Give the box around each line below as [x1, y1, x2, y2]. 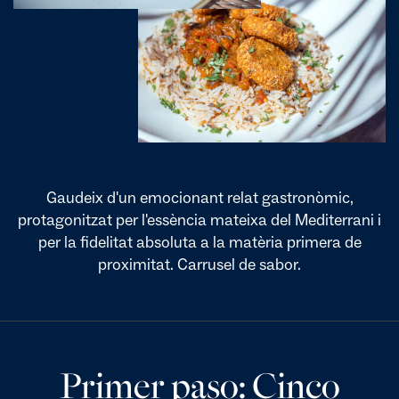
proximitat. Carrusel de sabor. [98, 254, 301, 275]
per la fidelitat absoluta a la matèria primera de [37, 232, 362, 253]
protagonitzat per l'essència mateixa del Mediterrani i [18, 209, 381, 231]
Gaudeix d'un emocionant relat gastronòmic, [45, 187, 354, 208]
